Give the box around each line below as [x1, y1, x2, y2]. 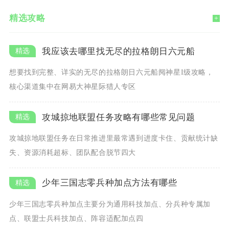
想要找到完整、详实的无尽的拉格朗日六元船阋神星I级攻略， [9, 68, 214, 77]
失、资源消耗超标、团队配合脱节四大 [9, 148, 136, 156]
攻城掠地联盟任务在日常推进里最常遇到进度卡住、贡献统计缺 [9, 133, 218, 142]
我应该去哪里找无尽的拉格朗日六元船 [42, 46, 195, 56]
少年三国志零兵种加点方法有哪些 [42, 178, 177, 188]
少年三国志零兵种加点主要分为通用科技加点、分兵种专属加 [9, 199, 211, 208]
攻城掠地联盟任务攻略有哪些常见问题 [42, 112, 195, 122]
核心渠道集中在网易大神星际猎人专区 [9, 82, 136, 91]
